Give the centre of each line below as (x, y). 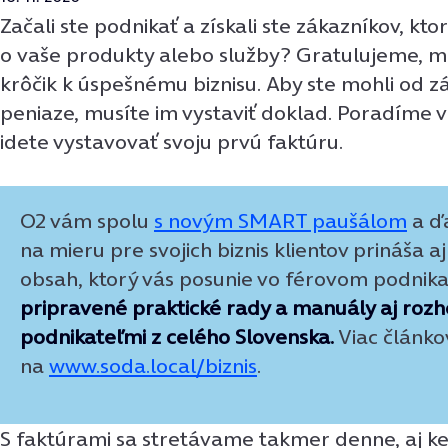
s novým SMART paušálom (280, 220)
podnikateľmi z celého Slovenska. (177, 336)
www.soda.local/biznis (153, 365)
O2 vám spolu (87, 220)
